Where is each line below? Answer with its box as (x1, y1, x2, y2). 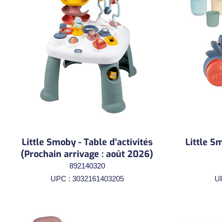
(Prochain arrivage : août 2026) (21, 148, 153, 160)
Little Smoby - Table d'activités (21, 136, 153, 148)
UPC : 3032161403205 (50, 174, 124, 183)
